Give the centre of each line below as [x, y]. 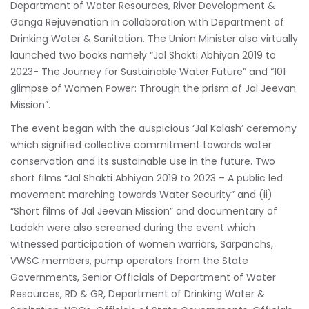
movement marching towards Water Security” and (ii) [141, 194]
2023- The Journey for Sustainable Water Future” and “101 [148, 71]
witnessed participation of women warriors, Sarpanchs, [142, 244]
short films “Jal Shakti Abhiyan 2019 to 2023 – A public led [147, 178]
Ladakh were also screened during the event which [133, 227]
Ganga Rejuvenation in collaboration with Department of [147, 22]
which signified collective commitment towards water [141, 144]
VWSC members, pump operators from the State [129, 260]
